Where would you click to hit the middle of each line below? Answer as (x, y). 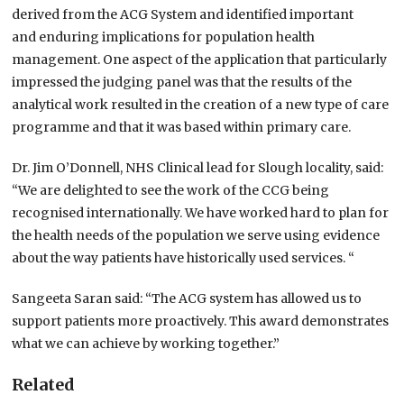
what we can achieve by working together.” (146, 344)
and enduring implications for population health (164, 37)
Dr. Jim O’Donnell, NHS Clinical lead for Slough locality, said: (198, 168)
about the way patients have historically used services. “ (184, 258)
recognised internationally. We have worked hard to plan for (201, 213)
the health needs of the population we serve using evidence (196, 236)
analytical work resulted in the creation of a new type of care (201, 105)
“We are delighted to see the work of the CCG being (171, 191)
